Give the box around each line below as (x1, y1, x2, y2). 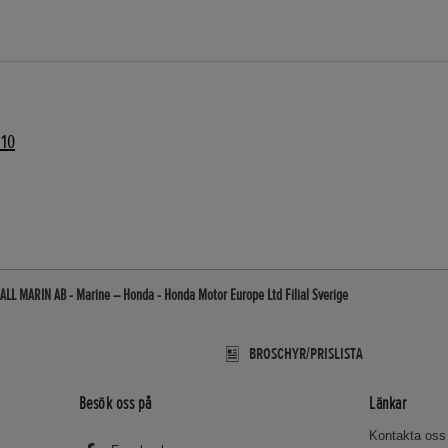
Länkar (369, 391, 407, 414)
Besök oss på (78, 391, 152, 414)
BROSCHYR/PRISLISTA (249, 344, 363, 364)
